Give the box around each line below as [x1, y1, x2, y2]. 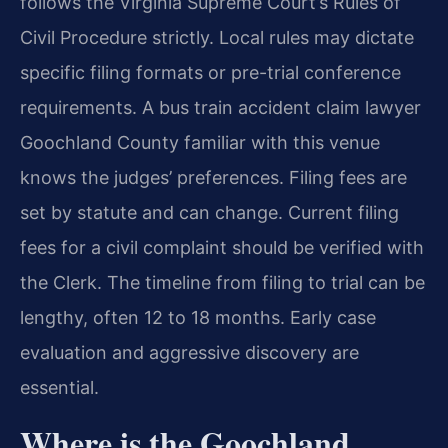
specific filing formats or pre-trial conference [20, 61, 401, 83]
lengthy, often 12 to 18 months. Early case [20, 306, 376, 328]
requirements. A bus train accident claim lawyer [20, 96, 421, 118]
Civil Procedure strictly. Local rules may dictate [20, 26, 414, 48]
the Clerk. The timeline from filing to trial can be [20, 271, 425, 293]
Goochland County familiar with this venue [20, 131, 380, 153]
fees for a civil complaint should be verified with [20, 236, 424, 258]
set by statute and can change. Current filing [20, 201, 399, 223]
